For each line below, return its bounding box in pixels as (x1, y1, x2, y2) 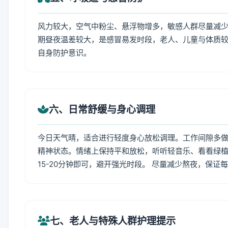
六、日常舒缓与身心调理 (49, 103, 155, 116)
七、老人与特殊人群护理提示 (50, 215, 176, 227)
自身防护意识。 (38, 48, 91, 58)
